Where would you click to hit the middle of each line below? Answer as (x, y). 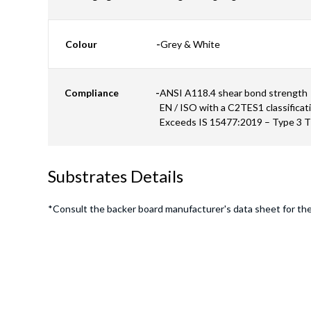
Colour (81, 44)
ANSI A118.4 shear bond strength (234, 93)
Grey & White (190, 44)
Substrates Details (116, 176)
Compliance (92, 93)
